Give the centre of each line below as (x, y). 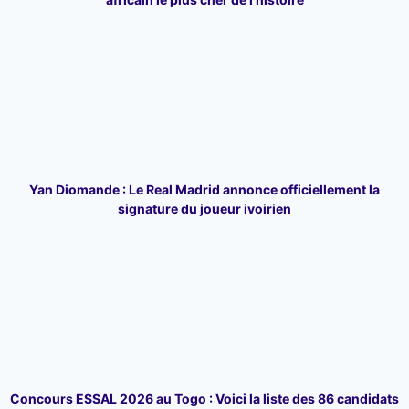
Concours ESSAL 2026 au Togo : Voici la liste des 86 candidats (204, 399)
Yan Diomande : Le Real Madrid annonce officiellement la (204, 190)
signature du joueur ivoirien (204, 209)
